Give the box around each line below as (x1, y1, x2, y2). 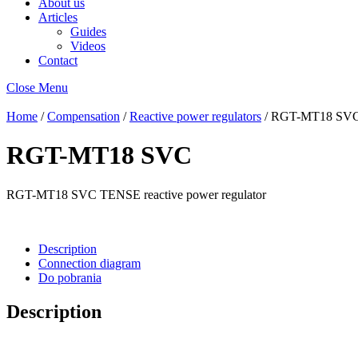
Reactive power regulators (129, 109, 261, 123)
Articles (38, 10, 78, 24)
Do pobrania (38, 270, 101, 284)
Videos (70, 39, 105, 53)
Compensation (47, 109, 120, 123)
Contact (38, 54, 78, 67)
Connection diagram (38, 256, 141, 270)
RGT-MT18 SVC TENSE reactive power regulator (6, 187, 266, 201)
